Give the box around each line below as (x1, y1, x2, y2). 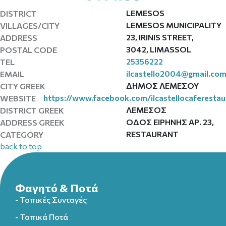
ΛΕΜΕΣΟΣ (126, 105, 166, 115)
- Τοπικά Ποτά (15, 212, 68, 221)
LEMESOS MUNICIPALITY (126, 20, 221, 30)
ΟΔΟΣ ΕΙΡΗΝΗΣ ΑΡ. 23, (126, 117, 214, 127)
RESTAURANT (126, 129, 179, 139)
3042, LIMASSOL (126, 44, 191, 54)
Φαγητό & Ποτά (15, 181, 98, 195)
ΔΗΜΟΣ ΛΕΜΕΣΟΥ (126, 81, 199, 90)
